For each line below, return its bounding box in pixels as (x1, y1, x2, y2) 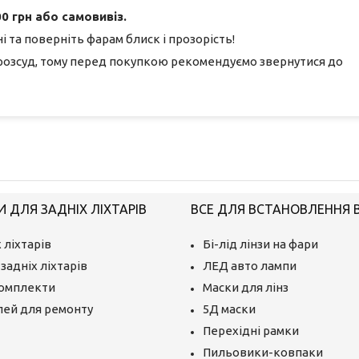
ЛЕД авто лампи (202, 258, 296, 272)
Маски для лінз (202, 280, 288, 294)
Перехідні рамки (202, 323, 299, 337)
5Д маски (202, 301, 256, 316)
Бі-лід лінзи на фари (202, 236, 318, 251)
